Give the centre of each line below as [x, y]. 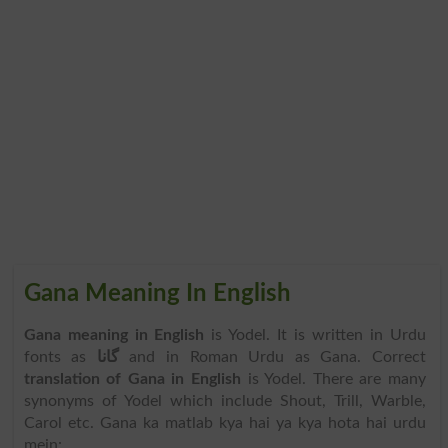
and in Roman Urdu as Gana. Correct [272, 356]
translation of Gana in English [132, 378]
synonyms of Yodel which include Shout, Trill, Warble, [224, 400]
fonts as [60, 356]
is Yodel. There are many [333, 378]
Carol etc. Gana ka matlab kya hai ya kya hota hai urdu [224, 422]
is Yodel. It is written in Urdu [318, 334]
